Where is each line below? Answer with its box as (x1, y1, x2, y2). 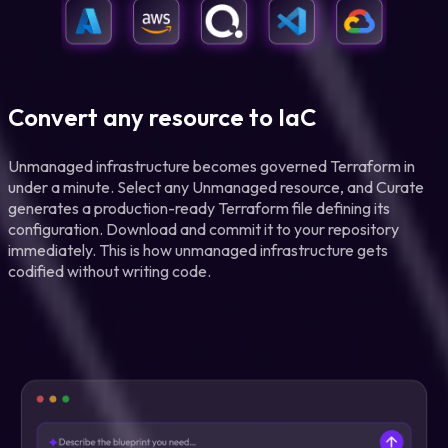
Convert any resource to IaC (8, 101, 316, 132)
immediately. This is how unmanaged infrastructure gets (8, 239, 388, 260)
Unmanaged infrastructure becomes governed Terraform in (8, 155, 415, 176)
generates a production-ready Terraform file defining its (8, 197, 390, 218)
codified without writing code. (8, 260, 211, 281)
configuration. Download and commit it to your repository (8, 218, 399, 239)
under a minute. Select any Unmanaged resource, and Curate (8, 176, 424, 197)
